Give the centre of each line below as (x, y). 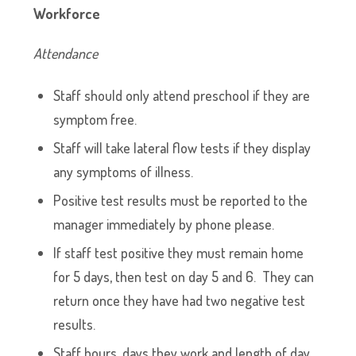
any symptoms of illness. (124, 172)
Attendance (68, 53)
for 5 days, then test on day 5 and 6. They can (184, 277)
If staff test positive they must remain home (179, 253)
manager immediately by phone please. (164, 224)
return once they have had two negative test (180, 300)
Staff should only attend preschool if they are (182, 95)
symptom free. (95, 119)
